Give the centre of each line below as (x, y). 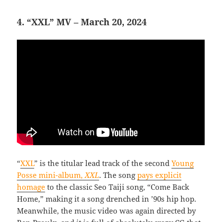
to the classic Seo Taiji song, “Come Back (117, 187)
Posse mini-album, (51, 175)
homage (31, 187)
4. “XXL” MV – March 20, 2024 (82, 22)
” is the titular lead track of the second (103, 163)
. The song (118, 175)
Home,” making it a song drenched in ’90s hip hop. (107, 199)
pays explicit (160, 175)
